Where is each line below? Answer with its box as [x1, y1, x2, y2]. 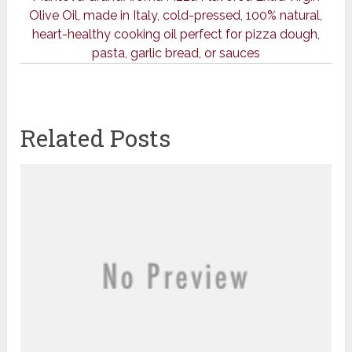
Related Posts [20, 123, 171, 154]
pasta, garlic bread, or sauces [91, 46, 260, 61]
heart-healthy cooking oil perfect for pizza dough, [31, 27, 320, 42]
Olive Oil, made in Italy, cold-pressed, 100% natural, [29, 8, 323, 24]
